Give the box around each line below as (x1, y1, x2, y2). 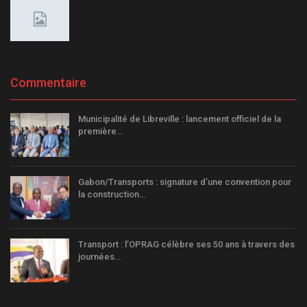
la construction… (78, 188, 145, 199)
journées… (78, 251, 121, 262)
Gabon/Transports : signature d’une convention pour (78, 176, 291, 187)
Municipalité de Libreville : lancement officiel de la (78, 114, 281, 125)
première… (78, 126, 123, 137)
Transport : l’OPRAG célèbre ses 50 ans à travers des (78, 239, 295, 250)
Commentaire (10, 75, 86, 90)
